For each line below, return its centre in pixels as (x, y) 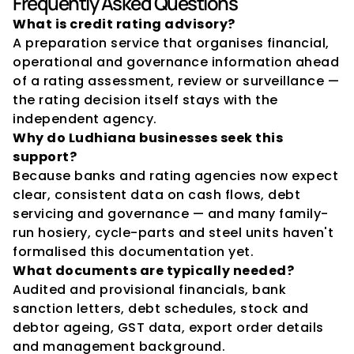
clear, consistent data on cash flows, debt (156, 195)
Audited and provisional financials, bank (149, 290)
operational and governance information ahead (176, 62)
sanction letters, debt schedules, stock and (161, 309)
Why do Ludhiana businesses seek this (148, 138)
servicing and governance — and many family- (171, 214)
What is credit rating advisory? (124, 24)
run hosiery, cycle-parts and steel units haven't (173, 233)
